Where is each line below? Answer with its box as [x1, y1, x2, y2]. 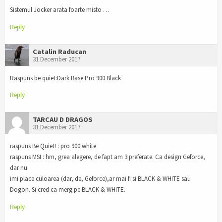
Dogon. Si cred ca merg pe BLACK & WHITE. [10, 185, 125, 194]
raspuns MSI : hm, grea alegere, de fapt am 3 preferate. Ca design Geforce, [10, 153, 205, 162]
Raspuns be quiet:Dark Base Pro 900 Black [10, 73, 121, 82]
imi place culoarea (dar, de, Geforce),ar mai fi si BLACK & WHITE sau [10, 174, 191, 183]
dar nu [10, 164, 27, 172]
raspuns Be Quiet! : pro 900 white [10, 142, 96, 151]
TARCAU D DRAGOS [33, 115, 93, 124]
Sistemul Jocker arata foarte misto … [10, 5, 110, 14]
